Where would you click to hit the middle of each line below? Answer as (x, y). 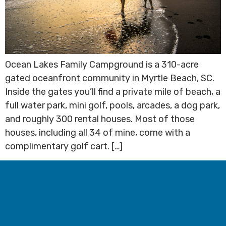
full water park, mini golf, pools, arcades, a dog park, (112, 106)
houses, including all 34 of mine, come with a (98, 133)
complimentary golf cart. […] (64, 147)
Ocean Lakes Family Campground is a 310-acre (102, 65)
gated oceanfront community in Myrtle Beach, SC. (110, 78)
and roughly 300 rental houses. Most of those (100, 119)
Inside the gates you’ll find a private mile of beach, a (113, 92)
